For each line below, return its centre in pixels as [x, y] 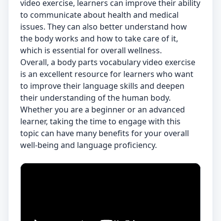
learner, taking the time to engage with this [100, 121]
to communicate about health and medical [99, 15]
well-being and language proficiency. [89, 145]
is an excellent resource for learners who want [107, 74]
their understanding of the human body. [95, 98]
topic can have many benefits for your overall [105, 133]
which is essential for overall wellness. [91, 50]
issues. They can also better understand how [104, 27]
